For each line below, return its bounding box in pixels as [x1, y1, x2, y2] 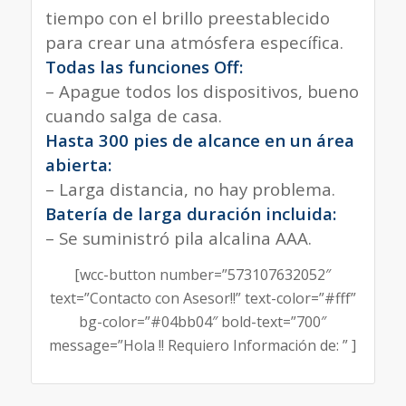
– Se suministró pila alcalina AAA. [44, 226, 312, 249]
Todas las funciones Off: [44, 54, 243, 78]
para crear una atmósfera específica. [44, 30, 343, 53]
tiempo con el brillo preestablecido [44, 5, 330, 29]
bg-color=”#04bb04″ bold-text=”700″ [79, 312, 327, 333]
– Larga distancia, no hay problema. [44, 177, 335, 200]
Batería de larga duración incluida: [44, 201, 336, 225]
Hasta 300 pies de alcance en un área [44, 128, 354, 151]
